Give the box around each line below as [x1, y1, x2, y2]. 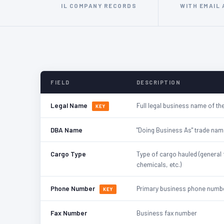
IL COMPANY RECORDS [61, 1, 137, 9]
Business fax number [136, 208, 197, 217]
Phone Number [50, 183, 96, 192]
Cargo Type [50, 149, 86, 158]
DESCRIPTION [136, 78, 181, 85]
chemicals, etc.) [136, 159, 181, 168]
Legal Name [50, 100, 89, 109]
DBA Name [50, 125, 82, 134]
